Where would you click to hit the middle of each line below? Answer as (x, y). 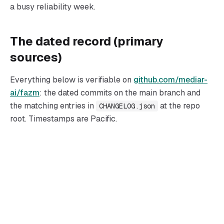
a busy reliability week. (53, 7)
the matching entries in (52, 106)
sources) (36, 57)
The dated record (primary (86, 41)
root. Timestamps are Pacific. (63, 119)
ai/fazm (25, 93)
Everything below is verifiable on (71, 80)
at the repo (180, 106)
